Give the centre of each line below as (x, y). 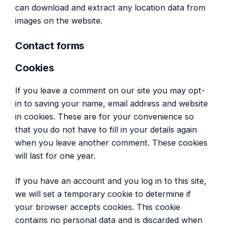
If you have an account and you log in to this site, (111, 181)
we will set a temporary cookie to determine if (103, 194)
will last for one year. (55, 155)
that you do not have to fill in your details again (106, 129)
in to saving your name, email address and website (111, 103)
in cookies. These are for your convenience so (104, 116)
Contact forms (50, 45)
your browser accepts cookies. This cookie (98, 207)
